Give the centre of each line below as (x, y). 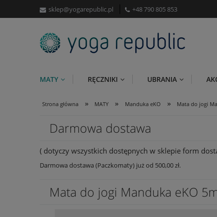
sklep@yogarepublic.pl (81, 9)
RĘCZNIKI (103, 79)
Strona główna (60, 104)
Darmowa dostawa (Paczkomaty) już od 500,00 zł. (110, 165)
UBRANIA (162, 79)
